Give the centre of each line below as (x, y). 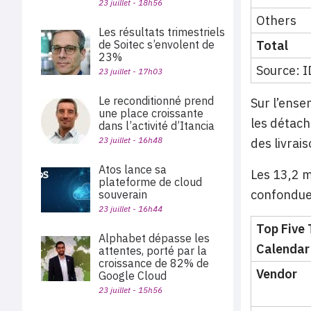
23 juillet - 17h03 (131, 71)
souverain (123, 194)
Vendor (277, 274)
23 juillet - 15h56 (131, 290)
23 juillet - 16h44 (131, 209)
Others (276, 21)
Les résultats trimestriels (162, 32)
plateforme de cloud (150, 182)
